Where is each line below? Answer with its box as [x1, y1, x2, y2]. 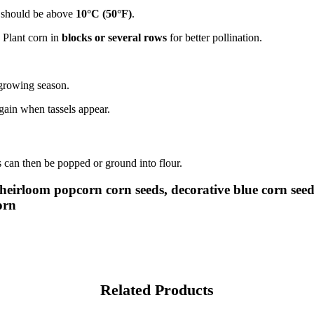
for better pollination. [167, 31, 262, 43]
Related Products [100, 280, 214, 299]
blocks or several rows [62, 31, 167, 43]
